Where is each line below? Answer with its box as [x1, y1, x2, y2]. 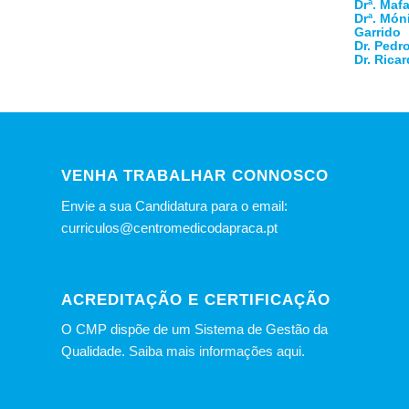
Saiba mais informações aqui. [129, 343, 305, 360]
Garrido [353, 25, 401, 39]
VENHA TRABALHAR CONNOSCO [61, 167, 329, 184]
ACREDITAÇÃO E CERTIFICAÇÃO [61, 290, 330, 308]
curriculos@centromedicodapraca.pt [61, 219, 278, 236]
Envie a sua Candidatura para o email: [61, 197, 288, 214]
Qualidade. [61, 343, 129, 360]
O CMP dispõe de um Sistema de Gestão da [61, 321, 328, 338]
